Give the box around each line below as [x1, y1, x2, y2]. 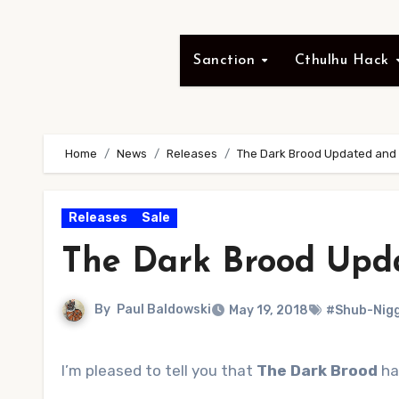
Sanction [193, 53, 260, 68]
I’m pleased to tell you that [69, 362, 256, 379]
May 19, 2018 [229, 303, 308, 318]
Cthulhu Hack [294, 53, 395, 68]
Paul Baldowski [117, 302, 211, 318]
